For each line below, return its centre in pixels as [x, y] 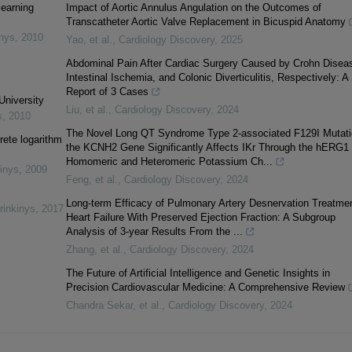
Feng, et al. [92, 180]
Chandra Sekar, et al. [114, 306]
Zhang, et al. [94, 250]
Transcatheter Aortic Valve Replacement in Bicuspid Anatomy [205, 22]
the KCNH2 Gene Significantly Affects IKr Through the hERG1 [207, 148]
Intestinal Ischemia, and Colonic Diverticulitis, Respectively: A [207, 78]
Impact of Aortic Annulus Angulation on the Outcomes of [193, 8]
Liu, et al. [87, 110]
